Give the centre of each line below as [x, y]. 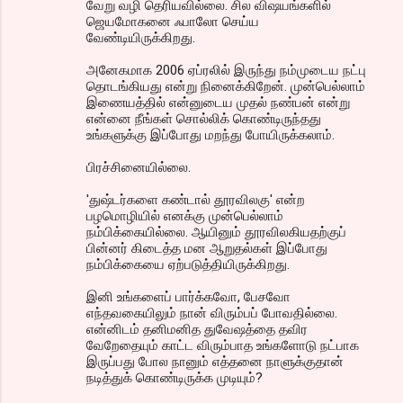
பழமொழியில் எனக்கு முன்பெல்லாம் [185, 215]
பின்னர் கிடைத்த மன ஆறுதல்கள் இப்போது [207, 248]
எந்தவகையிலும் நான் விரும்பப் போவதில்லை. [212, 313]
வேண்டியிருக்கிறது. [141, 37]
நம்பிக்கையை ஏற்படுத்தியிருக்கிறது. [188, 264]
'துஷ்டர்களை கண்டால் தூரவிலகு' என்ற [196, 199]
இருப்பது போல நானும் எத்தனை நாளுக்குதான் [215, 361]
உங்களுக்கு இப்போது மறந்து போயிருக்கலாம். [210, 134]
